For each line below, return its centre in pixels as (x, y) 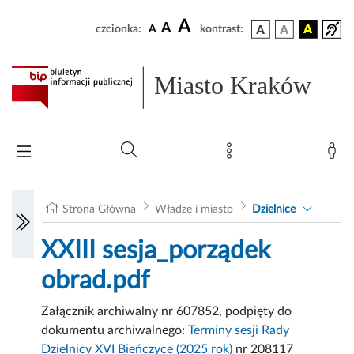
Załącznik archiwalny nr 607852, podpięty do (167, 312)
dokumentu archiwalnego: (115, 331)
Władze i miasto (194, 210)
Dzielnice (273, 210)
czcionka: (119, 29)
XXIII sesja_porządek (156, 251)
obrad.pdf (96, 281)
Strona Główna (100, 210)
